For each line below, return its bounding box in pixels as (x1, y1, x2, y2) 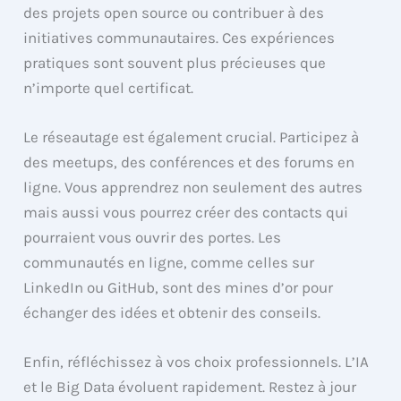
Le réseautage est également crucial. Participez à (23, 127, 360, 146)
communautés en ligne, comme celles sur (23, 252, 315, 271)
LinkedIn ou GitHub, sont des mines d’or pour (23, 277, 334, 296)
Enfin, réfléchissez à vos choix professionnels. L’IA (23, 352, 370, 371)
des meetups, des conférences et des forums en (23, 152, 355, 171)
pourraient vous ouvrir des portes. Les (23, 227, 282, 246)
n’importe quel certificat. (23, 78, 194, 97)
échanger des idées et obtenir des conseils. (23, 303, 321, 321)
